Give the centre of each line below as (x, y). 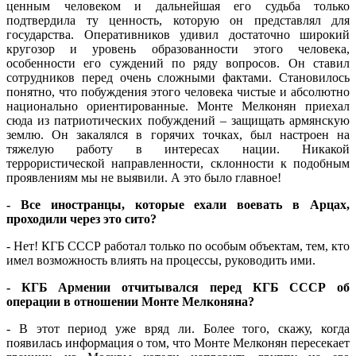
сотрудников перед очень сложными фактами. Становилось (178, 78)
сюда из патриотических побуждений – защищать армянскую (178, 121)
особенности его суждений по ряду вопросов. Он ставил (178, 64)
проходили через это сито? (81, 219)
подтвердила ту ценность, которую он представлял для (178, 21)
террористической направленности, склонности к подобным (178, 164)
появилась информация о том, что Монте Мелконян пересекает (178, 343)
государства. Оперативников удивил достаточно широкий (178, 35)
